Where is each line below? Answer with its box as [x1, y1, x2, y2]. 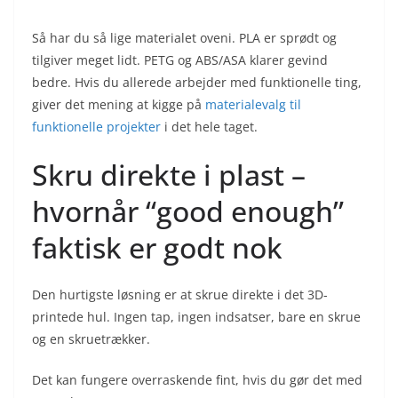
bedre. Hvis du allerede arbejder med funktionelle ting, [32, 73, 362, 91]
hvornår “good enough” [32, 191, 344, 230]
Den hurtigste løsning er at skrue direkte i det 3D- [32, 285, 328, 303]
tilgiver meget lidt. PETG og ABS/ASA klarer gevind [32, 51, 328, 68]
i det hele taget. [161, 117, 258, 135]
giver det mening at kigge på [32, 95, 205, 113]
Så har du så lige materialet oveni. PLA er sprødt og [32, 28, 337, 46]
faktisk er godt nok [32, 227, 283, 267]
